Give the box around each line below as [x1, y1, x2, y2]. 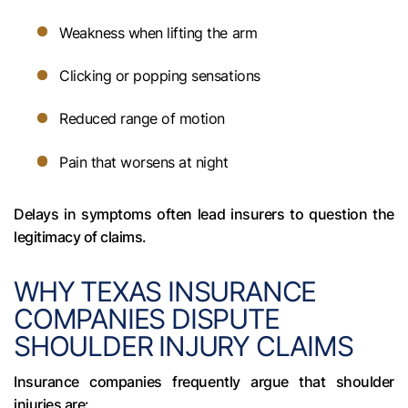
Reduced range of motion [59, 109, 225, 128]
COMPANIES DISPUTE [14, 302, 280, 336]
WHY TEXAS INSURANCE [14, 275, 317, 309]
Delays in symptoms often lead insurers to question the [14, 205, 394, 224]
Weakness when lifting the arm [59, 23, 258, 42]
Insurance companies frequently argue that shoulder [14, 372, 394, 392]
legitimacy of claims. [14, 228, 147, 247]
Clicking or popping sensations [59, 66, 260, 85]
